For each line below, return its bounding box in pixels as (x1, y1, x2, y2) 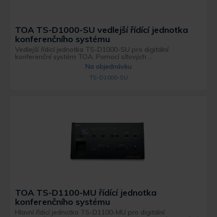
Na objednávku (85, 62, 132, 71)
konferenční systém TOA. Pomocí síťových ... (15, 52, 153, 62)
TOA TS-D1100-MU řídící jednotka (15, 187, 157, 199)
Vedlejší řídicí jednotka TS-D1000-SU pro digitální (15, 45, 169, 54)
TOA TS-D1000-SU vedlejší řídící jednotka (15, 24, 188, 36)
